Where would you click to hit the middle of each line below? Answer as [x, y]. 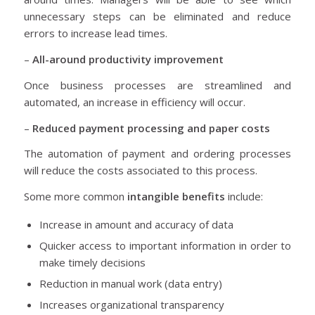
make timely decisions [92, 262]
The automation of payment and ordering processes [157, 154]
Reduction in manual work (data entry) [130, 283]
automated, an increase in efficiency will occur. [134, 102]
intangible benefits [176, 197]
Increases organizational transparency [131, 304]
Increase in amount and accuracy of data [136, 224]
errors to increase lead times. [95, 33]
